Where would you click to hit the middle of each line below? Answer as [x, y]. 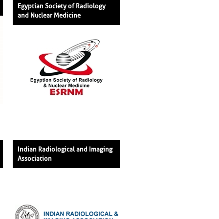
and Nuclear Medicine [49, 15]
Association [35, 158]
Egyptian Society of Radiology [62, 6]
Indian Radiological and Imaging [65, 149]
